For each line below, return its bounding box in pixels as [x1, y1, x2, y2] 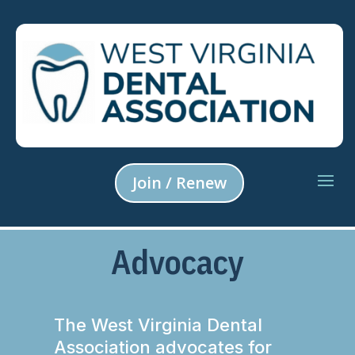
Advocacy [111, 239, 244, 284]
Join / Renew [132, 171, 227, 193]
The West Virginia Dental [54, 314, 262, 335]
